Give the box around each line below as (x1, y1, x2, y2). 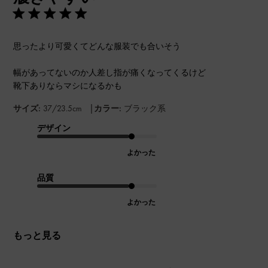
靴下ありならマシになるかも (13, 80, 123, 91)
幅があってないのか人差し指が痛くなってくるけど (13, 66, 206, 78)
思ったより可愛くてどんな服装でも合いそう (13, 40, 181, 51)
